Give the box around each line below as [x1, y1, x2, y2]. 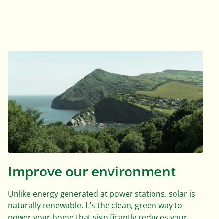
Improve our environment [8, 162, 176, 181]
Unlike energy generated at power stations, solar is [8, 188, 195, 199]
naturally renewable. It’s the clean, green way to [8, 200, 182, 211]
